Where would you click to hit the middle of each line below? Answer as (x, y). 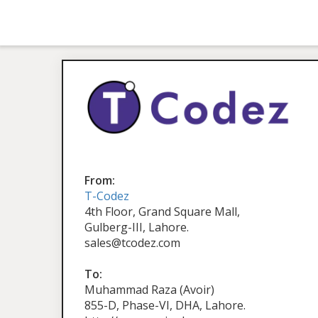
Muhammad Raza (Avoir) (149, 290)
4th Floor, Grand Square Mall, (162, 212)
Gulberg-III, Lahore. (137, 227)
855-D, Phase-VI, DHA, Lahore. (165, 306)
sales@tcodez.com (132, 243)
